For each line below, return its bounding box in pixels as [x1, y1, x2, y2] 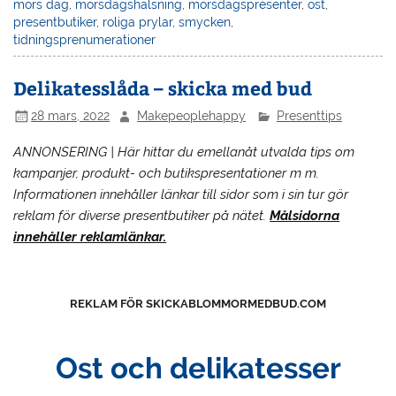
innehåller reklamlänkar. [13, 228, 167, 245]
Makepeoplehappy [137, 108, 247, 123]
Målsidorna [270, 207, 340, 224]
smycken [179, 15, 232, 30]
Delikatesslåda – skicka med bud [13, 75, 313, 102]
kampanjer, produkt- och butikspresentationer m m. [13, 164, 320, 181]
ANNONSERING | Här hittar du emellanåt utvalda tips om [13, 143, 355, 160]
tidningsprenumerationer [13, 33, 156, 48]
